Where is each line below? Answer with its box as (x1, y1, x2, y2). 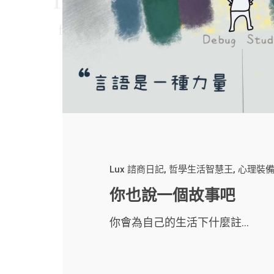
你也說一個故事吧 (109, 186, 236, 205)
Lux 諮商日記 (109, 164, 165, 176)
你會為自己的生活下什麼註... (109, 216, 250, 229)
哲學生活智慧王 (169, 164, 234, 176)
